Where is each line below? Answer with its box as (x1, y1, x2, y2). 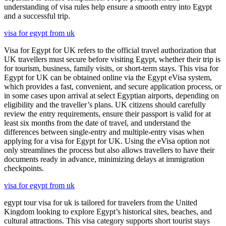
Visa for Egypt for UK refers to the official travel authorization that (4, 45, 216, 54)
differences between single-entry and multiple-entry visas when (4, 127, 204, 136)
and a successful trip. (4, 11, 70, 20)
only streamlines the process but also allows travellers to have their (4, 145, 214, 154)
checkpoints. (4, 163, 44, 173)
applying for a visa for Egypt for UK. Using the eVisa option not (4, 136, 209, 145)
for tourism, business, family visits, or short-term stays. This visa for (4, 64, 218, 73)
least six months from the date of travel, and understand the (4, 118, 191, 127)
